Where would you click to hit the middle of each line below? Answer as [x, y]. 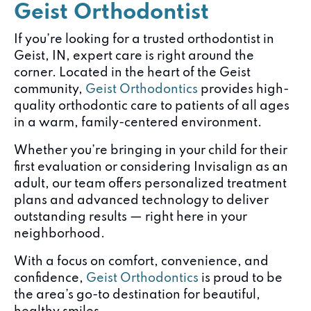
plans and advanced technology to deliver [141, 201]
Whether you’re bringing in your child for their [151, 151]
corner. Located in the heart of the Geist [132, 73]
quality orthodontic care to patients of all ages [152, 106]
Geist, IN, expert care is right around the [134, 56]
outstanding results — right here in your [131, 217]
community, [50, 90]
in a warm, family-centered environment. [138, 123]
